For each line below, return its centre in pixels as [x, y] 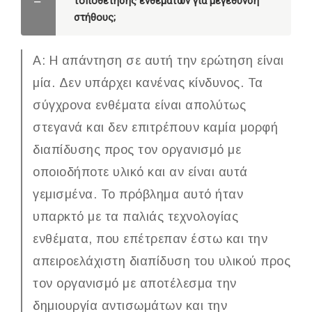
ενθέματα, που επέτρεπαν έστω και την [150, 239]
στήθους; [95, 17]
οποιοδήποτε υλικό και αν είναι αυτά [140, 172]
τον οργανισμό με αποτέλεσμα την [135, 283]
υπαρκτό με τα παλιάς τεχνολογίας [135, 216]
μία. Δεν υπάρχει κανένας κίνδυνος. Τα [148, 83]
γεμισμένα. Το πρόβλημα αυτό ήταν [138, 194]
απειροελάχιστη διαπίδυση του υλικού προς [162, 261]
